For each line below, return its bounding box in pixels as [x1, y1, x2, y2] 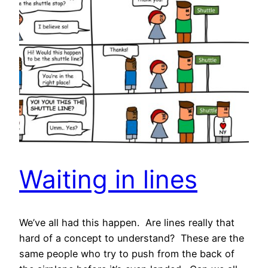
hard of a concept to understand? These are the [19, 232, 244, 245]
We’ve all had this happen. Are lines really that [19, 217, 234, 229]
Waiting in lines [19, 163, 197, 194]
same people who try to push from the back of [19, 248, 234, 260]
